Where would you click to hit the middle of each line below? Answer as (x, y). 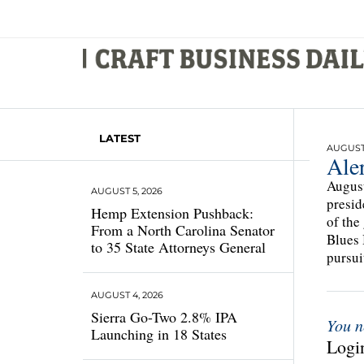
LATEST (120, 138)
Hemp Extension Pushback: (172, 213)
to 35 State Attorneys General (178, 247)
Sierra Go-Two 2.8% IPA (164, 317)
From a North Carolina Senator (183, 230)
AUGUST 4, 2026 (127, 295)
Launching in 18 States (159, 334)
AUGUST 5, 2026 (127, 191)
